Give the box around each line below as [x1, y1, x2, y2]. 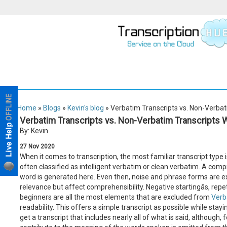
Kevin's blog [67, 104, 104, 112]
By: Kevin [19, 127, 48, 135]
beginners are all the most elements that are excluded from [19, 193, 211, 201]
